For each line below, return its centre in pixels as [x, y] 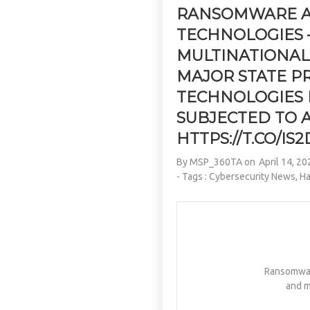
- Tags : [193, 176]
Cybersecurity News [253, 176]
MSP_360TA [216, 162]
